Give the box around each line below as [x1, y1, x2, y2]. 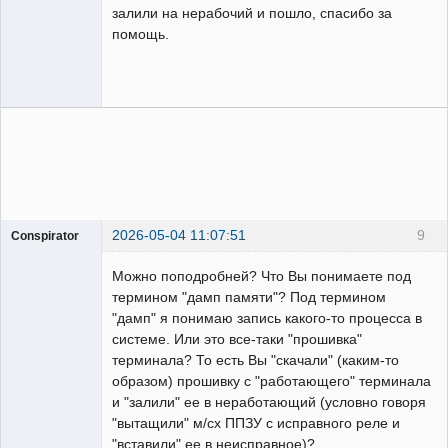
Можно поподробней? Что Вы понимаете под [112, 268, 411, 285]
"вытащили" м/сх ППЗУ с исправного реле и [112, 415, 400, 432]
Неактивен [26, 268, 90, 284]
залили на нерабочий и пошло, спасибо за [112, 5, 392, 22]
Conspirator [11, 229, 79, 242]
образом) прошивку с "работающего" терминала [112, 373, 431, 390]
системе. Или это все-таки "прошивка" [112, 331, 362, 348]
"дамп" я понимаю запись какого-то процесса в [112, 310, 422, 327]
